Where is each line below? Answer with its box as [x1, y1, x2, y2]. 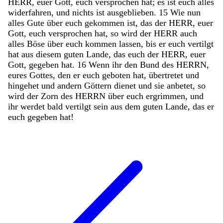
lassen [119, 38, 141, 49]
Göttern [84, 80, 114, 91]
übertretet [149, 70, 186, 80]
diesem [36, 49, 64, 59]
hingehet [8, 80, 41, 91]
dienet [114, 80, 138, 91]
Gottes [29, 70, 53, 80]
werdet [20, 101, 47, 111]
